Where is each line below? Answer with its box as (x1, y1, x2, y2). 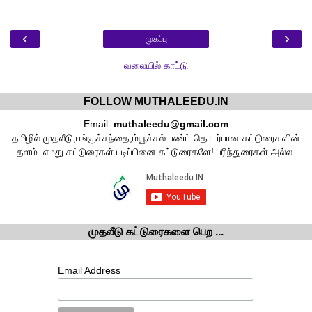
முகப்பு (145, 34, 167, 45)
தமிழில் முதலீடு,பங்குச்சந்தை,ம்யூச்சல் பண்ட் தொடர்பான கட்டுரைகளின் (12, 132, 300, 144)
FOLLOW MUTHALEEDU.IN (84, 95, 228, 108)
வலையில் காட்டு (124, 60, 188, 72)
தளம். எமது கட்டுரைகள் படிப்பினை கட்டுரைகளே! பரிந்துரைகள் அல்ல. (17, 146, 295, 158)
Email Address (58, 265, 120, 276)
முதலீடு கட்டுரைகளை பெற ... (88, 226, 224, 238)
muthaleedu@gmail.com (114, 118, 228, 130)
